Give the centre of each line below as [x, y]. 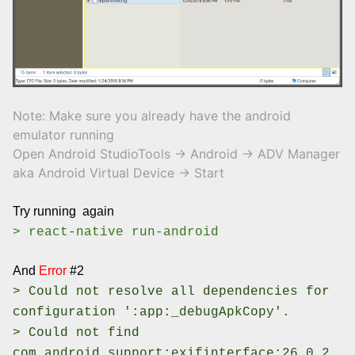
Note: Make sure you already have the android [152, 116]
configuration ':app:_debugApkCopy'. [151, 313]
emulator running [63, 135]
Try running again [63, 212]
